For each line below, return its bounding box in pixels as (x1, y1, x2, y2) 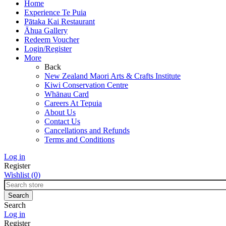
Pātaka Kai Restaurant (24, 17, 95, 26)
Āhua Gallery (24, 26, 68, 35)
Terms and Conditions (44, 135, 115, 144)
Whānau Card (44, 90, 89, 98)
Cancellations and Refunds (44, 126, 130, 135)
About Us (44, 108, 76, 117)
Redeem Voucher (24, 35, 79, 44)
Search (4, 201, 26, 209)
